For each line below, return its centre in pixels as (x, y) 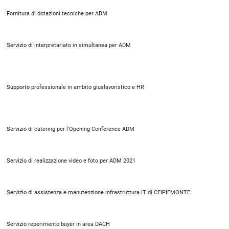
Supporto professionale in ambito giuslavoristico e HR (75, 87)
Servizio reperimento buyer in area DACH (58, 224)
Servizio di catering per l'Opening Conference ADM (71, 129)
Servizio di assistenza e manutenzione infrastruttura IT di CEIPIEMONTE (98, 192)
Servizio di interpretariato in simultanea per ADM (69, 45)
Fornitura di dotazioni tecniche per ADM (57, 14)
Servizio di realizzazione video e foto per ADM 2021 (71, 161)
